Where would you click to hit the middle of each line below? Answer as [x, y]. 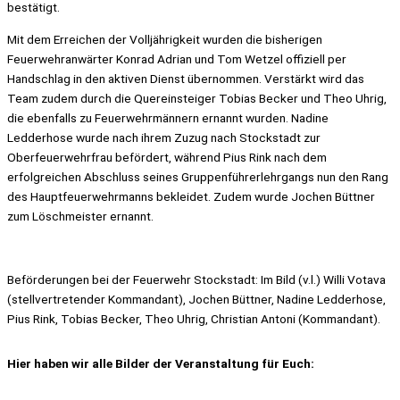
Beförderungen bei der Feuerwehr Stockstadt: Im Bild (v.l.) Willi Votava [196, 280]
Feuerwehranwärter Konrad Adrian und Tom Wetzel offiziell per [177, 58]
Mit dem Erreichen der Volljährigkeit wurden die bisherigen [165, 39]
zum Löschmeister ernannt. [80, 216]
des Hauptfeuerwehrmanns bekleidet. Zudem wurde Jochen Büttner [191, 196]
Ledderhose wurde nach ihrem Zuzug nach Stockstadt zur [164, 137]
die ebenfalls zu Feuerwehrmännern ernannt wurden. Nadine [168, 117]
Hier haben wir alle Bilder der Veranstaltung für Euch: [161, 363]
